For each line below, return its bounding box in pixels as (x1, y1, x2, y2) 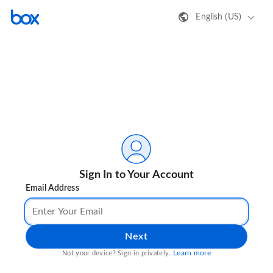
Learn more (172, 249, 211, 257)
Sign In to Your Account (79, 169, 194, 181)
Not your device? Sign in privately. (62, 250, 173, 257)
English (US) (196, 12, 241, 21)
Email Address (26, 184, 79, 193)
